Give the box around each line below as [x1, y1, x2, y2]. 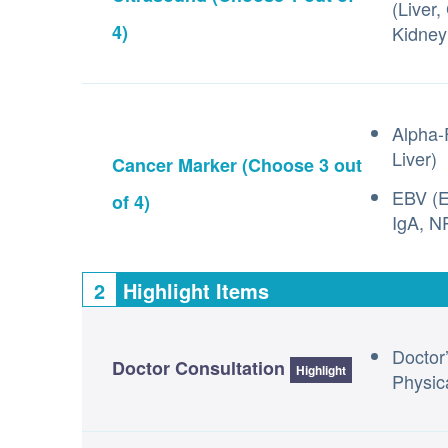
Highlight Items [117, 276, 269, 305]
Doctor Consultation [112, 355, 285, 381]
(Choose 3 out [237, 152, 362, 178]
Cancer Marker [112, 152, 237, 178]
